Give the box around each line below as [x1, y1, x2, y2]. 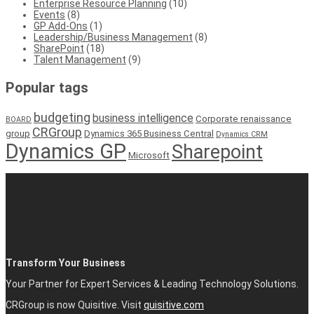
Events [34, 8, 65, 20]
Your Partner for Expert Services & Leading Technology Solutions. [6, 278, 299, 289]
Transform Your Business [6, 257, 125, 268]
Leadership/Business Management [34, 31, 193, 43]
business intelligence [93, 111, 193, 125]
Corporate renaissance [196, 113, 292, 124]
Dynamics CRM [216, 129, 268, 139]
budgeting [34, 109, 90, 125]
